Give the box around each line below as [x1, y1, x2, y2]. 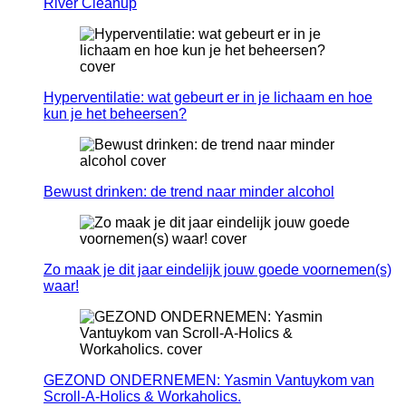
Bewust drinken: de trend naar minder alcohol [43, 184, 334, 200]
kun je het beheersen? [43, 106, 187, 122]
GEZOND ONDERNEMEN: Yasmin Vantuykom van [43, 372, 374, 389]
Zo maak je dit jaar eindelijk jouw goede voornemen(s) [43, 262, 391, 278]
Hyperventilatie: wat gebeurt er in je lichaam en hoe [43, 90, 372, 106]
